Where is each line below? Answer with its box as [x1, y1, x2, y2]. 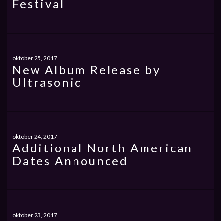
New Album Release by [12, 62, 161, 76]
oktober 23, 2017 [12, 211, 57, 219]
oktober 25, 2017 [12, 54, 57, 62]
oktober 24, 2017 [12, 133, 57, 140]
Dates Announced [12, 153, 128, 168]
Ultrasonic [12, 75, 82, 89]
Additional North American [12, 141, 193, 155]
